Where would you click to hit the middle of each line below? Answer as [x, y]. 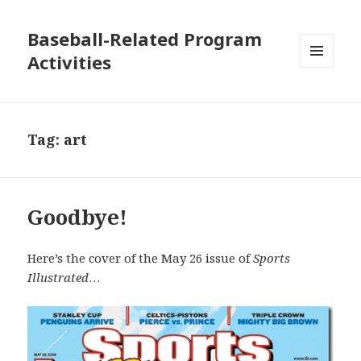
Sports [272, 258]
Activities [70, 62]
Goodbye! [78, 217]
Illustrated [58, 278]
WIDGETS [324, 102]
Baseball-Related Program [145, 39]
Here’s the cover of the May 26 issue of [141, 258]
